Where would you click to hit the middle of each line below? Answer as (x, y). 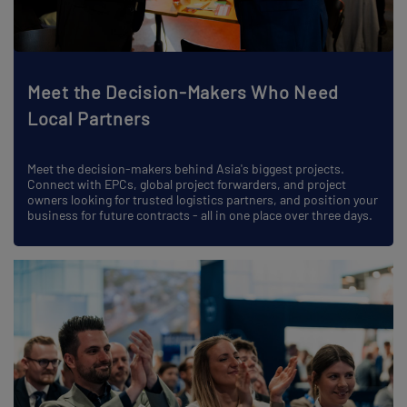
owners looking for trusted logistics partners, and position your (203, 200)
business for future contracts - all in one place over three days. (200, 215)
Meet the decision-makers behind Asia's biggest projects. (186, 169)
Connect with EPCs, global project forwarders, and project (187, 184)
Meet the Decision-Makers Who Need (184, 92)
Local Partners (89, 119)
